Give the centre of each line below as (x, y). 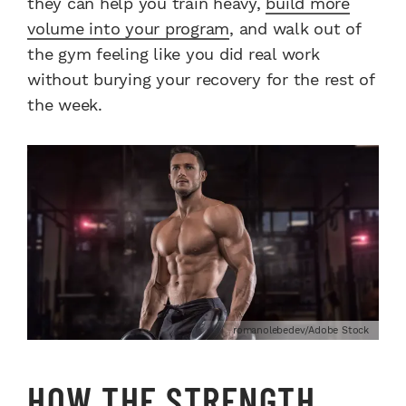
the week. (65, 105)
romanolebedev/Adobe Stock (301, 331)
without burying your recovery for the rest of (201, 80)
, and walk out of (295, 29)
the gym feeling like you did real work (174, 54)
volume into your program (128, 29)
